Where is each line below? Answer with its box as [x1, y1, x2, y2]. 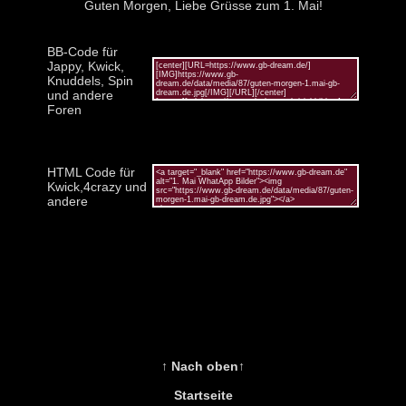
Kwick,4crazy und [47, 179, 147, 194]
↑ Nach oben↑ [161, 358, 245, 373]
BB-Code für [47, 43, 118, 59]
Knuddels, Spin [47, 72, 133, 88]
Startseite [173, 387, 233, 402]
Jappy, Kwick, [47, 58, 124, 73]
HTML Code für [47, 164, 135, 179]
